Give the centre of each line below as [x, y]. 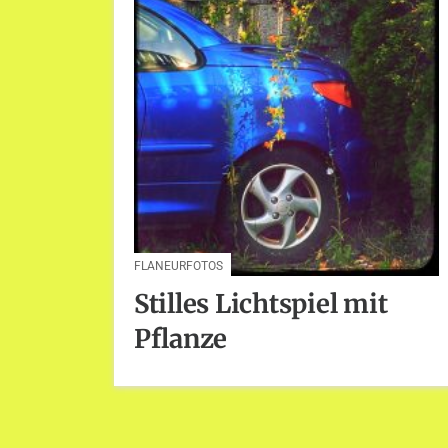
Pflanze [181, 338]
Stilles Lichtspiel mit [261, 303]
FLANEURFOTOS [178, 266]
